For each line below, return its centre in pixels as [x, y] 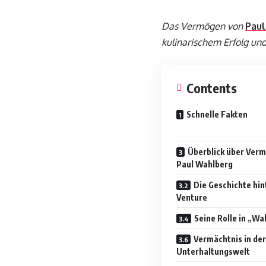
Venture [192, 197]
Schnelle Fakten [217, 114]
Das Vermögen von [203, 26]
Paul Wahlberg [205, 164]
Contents [212, 88]
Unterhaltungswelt [213, 251]
